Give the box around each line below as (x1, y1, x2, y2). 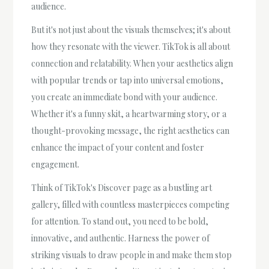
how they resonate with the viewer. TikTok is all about (31, 40, 231, 52)
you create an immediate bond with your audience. (31, 91, 218, 103)
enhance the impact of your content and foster (31, 141, 205, 153)
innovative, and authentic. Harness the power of (31, 232, 210, 244)
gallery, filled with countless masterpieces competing (31, 199, 230, 211)
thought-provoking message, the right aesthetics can (31, 124, 230, 136)
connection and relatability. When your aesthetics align (31, 57, 234, 69)
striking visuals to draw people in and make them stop (31, 249, 232, 261)
